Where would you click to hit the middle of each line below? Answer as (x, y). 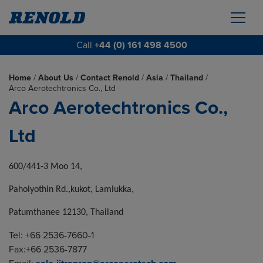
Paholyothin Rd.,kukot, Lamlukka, (71, 190)
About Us (56, 78)
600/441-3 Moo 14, (45, 167)
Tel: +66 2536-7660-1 (51, 235)
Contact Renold (110, 78)
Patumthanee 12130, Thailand (66, 213)
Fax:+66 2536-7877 (48, 249)
